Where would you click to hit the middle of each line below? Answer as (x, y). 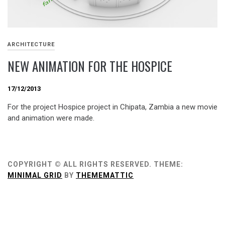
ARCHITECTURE (31, 45)
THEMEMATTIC (105, 175)
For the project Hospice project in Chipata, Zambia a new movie (113, 107)
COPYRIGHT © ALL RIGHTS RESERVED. (80, 164)
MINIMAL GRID (35, 175)
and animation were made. (51, 118)
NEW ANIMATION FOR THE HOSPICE (90, 66)
